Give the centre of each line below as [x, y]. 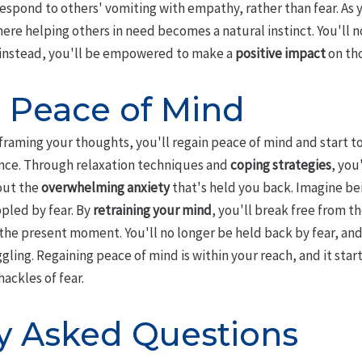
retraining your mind [152, 210]
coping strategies [280, 165]
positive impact [280, 54]
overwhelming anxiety [105, 188]
